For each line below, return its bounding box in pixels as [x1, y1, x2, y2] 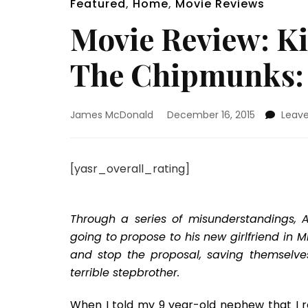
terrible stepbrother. [70, 265, 179, 280]
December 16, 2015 [167, 108, 255, 122]
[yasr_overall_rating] [70, 161, 190, 177]
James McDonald [70, 108, 153, 122]
